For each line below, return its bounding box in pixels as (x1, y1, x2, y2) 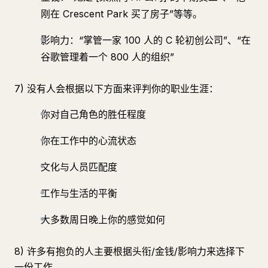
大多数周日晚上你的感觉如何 (41, 214, 165, 226)
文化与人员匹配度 (41, 161, 117, 173)
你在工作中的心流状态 (41, 135, 136, 147)
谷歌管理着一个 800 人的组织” (41, 51, 174, 63)
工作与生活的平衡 (41, 187, 117, 199)
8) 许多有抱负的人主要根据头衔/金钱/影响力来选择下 (14, 245, 245, 257)
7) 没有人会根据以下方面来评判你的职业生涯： (14, 83, 218, 95)
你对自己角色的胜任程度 (41, 108, 146, 120)
